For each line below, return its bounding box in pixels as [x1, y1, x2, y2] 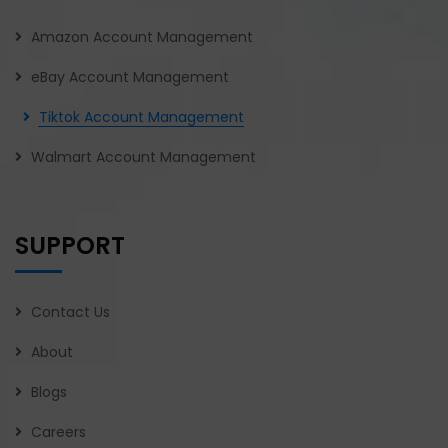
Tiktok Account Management [39, 106, 244, 127]
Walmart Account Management [31, 146, 256, 167]
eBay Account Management [31, 66, 229, 87]
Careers [31, 421, 86, 442]
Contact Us [31, 301, 110, 322]
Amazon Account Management [31, 26, 253, 47]
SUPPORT [15, 228, 125, 262]
